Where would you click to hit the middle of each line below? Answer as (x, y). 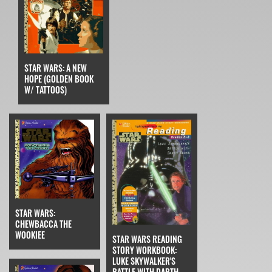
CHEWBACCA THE (43, 223)
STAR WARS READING (147, 239)
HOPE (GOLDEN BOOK (59, 79)
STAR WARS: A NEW (56, 68)
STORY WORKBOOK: (144, 250)
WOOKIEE (30, 234)
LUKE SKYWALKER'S (144, 260)
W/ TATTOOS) (46, 90)
